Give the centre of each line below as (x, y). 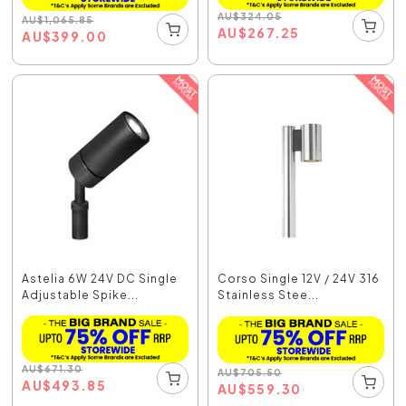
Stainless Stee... (268, 295)
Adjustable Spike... (81, 295)
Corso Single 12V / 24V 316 (299, 278)
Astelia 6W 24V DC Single (100, 278)
